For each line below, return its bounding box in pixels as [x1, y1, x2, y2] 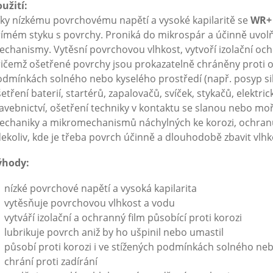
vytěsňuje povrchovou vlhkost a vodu [4, 196, 175, 210]
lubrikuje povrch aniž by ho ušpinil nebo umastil [4, 225, 224, 239]
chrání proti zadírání [4, 255, 98, 268]
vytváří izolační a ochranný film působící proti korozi [4, 211, 243, 224]
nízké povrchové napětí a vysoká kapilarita [4, 182, 197, 195]
